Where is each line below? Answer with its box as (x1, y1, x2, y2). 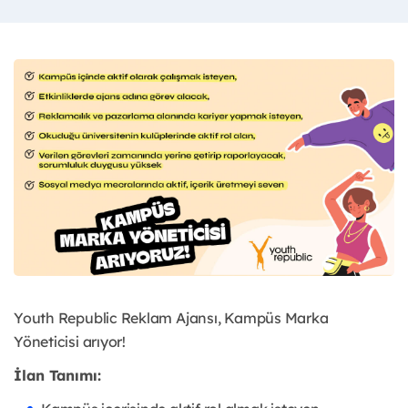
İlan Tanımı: (14, 366, 101, 385)
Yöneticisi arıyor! (14, 332, 126, 352)
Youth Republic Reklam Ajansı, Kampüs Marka (14, 309, 329, 328)
